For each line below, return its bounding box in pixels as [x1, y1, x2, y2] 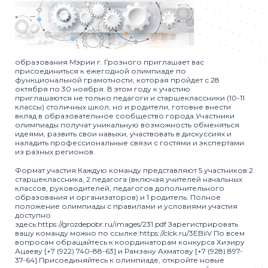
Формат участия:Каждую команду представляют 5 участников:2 [15, 166, 253, 175]
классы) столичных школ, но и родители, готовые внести [15, 102, 231, 111]
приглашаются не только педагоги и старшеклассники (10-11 [15, 93, 245, 102]
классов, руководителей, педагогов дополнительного [15, 184, 224, 193]
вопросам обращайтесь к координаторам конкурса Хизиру [15, 237, 245, 246]
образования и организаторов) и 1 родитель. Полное [15, 193, 221, 202]
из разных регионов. [15, 147, 97, 156]
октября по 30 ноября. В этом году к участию [15, 84, 190, 93]
